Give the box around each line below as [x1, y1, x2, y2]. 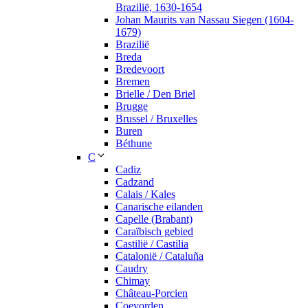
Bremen [115, 76, 150, 88]
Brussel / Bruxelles [115, 113, 197, 125]
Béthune [115, 137, 152, 150]
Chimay [115, 275, 150, 287]
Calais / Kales [115, 188, 175, 201]
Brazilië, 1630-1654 [115, 1, 202, 14]
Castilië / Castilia [115, 238, 188, 250]
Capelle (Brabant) [115, 213, 192, 225]
